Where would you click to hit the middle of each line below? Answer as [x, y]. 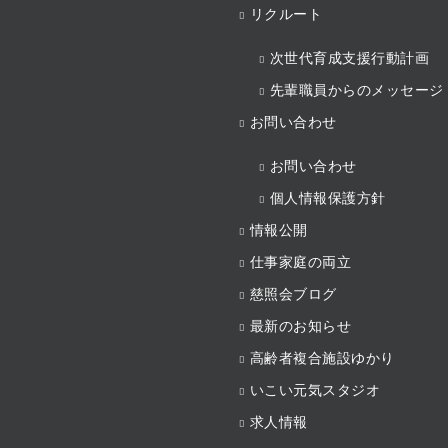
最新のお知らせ [300, 325]
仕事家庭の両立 [300, 261]
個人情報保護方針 [327, 197]
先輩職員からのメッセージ [356, 89]
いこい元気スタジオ [314, 389]
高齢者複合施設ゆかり [322, 357]
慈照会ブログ [293, 293]
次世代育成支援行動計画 [349, 57]
